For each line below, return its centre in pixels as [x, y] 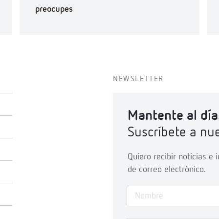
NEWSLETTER [138, 79]
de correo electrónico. [166, 169]
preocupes [54, 10]
